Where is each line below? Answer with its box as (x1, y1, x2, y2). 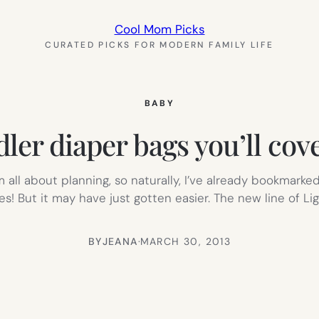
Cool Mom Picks (114, 21, 205, 37)
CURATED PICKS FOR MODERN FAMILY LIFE (45, 39, 274, 51)
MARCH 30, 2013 (140, 234, 231, 248)
